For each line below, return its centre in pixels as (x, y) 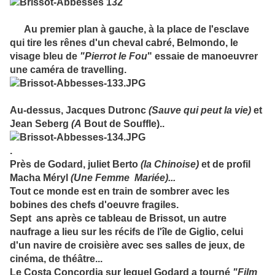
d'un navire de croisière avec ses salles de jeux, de (127, 246)
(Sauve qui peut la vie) (200, 110)
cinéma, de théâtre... (56, 259)
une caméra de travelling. (68, 70)
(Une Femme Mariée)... (123, 178)
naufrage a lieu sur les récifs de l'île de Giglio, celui (126, 232)
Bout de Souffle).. (123, 124)
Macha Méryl (40, 178)
